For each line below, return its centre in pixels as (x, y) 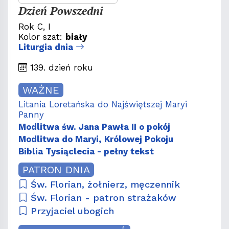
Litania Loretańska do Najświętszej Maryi (103, 105)
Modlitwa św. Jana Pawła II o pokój (94, 127)
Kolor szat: (42, 37)
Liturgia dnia (47, 47)
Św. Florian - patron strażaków (102, 198)
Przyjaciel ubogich (71, 211)
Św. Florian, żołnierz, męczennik (104, 185)
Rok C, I (35, 27)
